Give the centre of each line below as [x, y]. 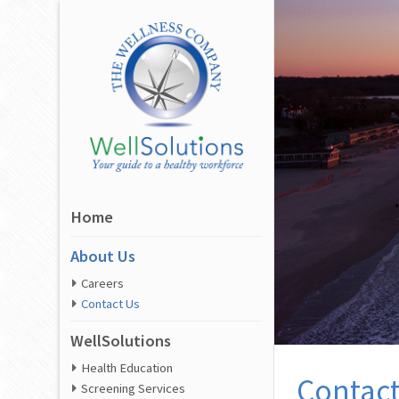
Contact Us [111, 304]
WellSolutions [121, 341]
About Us [103, 256]
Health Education [127, 368]
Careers [103, 284]
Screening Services [134, 389]
